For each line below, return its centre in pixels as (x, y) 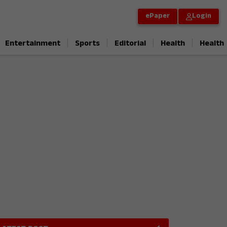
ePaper (158, 16)
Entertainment (33, 44)
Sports (87, 44)
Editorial (130, 44)
